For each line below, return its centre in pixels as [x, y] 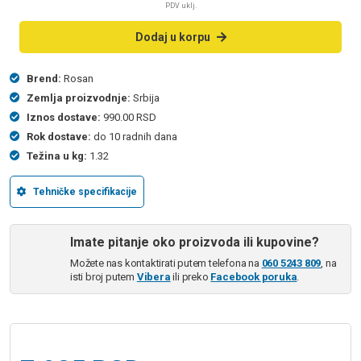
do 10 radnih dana [135, 137]
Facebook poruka [254, 277]
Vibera [154, 277]
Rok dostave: [59, 137]
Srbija [146, 98]
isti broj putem [104, 277]
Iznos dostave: [64, 118]
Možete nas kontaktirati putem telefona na [166, 263]
